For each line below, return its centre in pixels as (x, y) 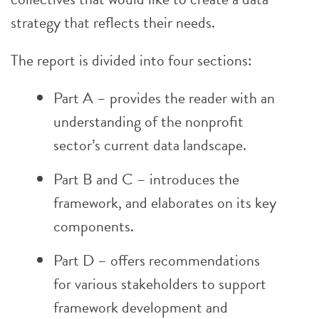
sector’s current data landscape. (150, 145)
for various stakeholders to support (160, 284)
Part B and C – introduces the (146, 179)
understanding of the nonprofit (148, 121)
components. (94, 226)
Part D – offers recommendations (157, 260)
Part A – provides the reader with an (164, 98)
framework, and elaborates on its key (165, 203)
